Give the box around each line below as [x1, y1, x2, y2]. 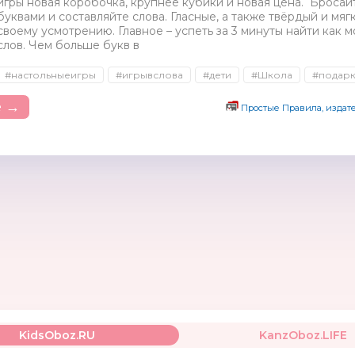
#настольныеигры [5, 69, 96, 81]
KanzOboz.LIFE [258, 328, 347, 342]
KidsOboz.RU [19, 328, 95, 342]
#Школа [251, 69, 292, 81]
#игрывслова [116, 69, 183, 81]
